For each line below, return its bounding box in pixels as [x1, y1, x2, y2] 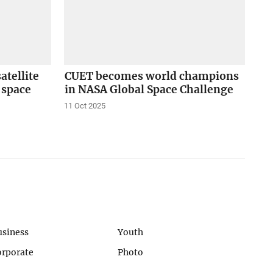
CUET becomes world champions [64, 69, 239, 83]
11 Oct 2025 [63, 101, 105, 111]
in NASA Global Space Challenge [64, 83, 233, 97]
